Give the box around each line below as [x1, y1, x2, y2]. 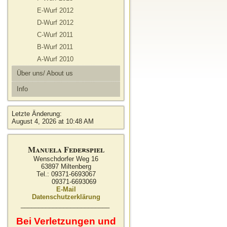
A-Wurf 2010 [37, 55, 73, 63]
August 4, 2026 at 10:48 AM [12, 118, 94, 125]
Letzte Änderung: [12, 110, 62, 118]
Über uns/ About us [17, 69, 73, 77]
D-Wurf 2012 [37, 19, 73, 26]
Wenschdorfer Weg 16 [33, 155, 98, 163]
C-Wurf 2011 [37, 31, 73, 39]
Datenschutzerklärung [31, 193, 100, 201]
